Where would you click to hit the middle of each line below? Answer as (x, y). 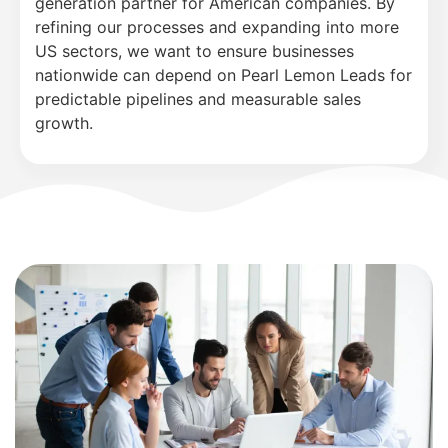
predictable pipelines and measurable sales (198, 98)
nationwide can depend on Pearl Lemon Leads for (223, 74)
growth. (64, 122)
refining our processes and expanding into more (217, 26)
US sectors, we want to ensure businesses (194, 50)
